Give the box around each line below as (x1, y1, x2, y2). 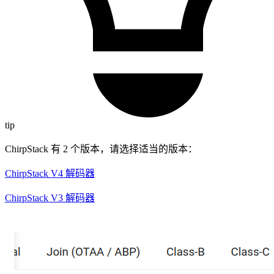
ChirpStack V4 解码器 (5, 168, 95, 179)
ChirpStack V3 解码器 (5, 193, 95, 204)
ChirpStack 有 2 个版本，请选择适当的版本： (5, 144, 198, 155)
